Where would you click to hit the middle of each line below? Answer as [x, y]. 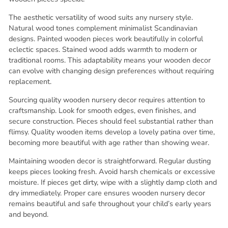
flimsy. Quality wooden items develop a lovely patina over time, [112, 132]
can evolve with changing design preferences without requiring [111, 70]
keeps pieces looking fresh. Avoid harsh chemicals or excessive [112, 171]
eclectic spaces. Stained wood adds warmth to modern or [103, 49]
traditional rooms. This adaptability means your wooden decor [110, 60]
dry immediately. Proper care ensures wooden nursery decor [107, 193]
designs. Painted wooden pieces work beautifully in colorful [106, 38]
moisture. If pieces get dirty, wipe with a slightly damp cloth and [113, 182]
